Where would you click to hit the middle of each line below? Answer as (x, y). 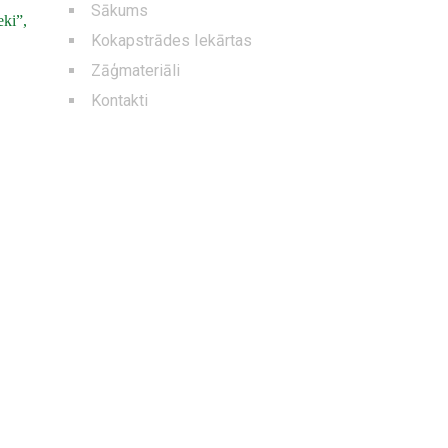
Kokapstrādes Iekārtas (171, 40)
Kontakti (119, 100)
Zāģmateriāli (135, 70)
